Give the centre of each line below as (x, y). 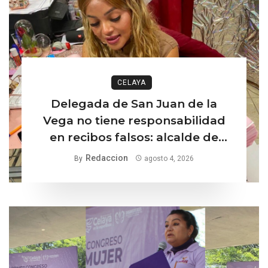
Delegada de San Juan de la (134, 103)
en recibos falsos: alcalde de (134, 137)
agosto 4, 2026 (169, 158)
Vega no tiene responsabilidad (134, 120)
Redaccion (106, 158)
